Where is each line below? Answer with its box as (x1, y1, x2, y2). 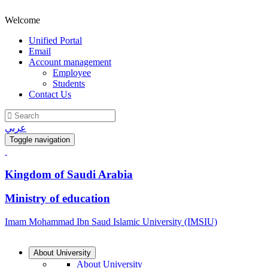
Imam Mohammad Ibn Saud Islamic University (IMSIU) (5, 217, 217, 227)
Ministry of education (5, 192, 110, 205)
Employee (53, 68, 91, 78)
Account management (29, 57, 111, 67)
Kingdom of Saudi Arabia (5, 167, 133, 181)
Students (53, 78, 85, 89)
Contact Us (29, 89, 71, 99)
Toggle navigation (10, 135, 70, 144)
